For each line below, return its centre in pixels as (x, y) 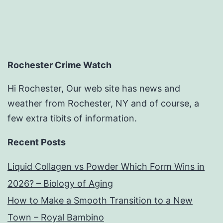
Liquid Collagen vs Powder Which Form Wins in (106, 166)
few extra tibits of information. (72, 118)
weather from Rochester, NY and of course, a (103, 103)
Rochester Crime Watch (59, 65)
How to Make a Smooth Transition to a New (100, 200)
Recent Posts (37, 142)
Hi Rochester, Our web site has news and (94, 88)
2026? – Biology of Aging (60, 183)
